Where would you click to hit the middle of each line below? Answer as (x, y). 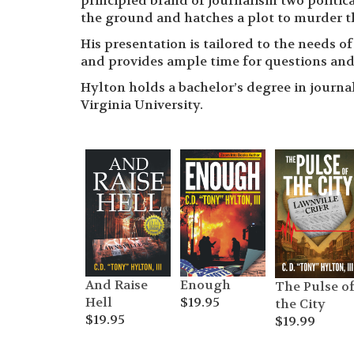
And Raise (117, 285)
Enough (205, 285)
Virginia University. (142, 104)
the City (300, 304)
